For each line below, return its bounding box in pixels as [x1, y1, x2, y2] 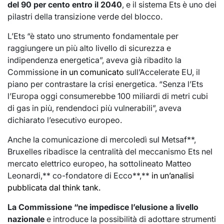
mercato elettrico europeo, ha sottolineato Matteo [7, 158, 191, 169]
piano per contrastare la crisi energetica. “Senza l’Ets [7, 79, 203, 89]
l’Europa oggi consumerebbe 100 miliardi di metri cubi [7, 91, 208, 101]
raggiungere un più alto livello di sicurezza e [7, 43, 171, 53]
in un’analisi [151, 170, 194, 181]
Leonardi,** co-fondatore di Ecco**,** [7, 170, 151, 181]
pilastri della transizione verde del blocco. [7, 11, 162, 22]
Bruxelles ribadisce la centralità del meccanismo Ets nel [7, 146, 212, 157]
